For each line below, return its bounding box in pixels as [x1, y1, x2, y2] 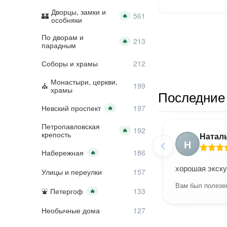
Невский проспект [42, 103, 101, 113]
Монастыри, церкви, [51, 77, 118, 87]
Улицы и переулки [42, 167, 102, 177]
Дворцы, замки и [51, 7, 106, 17]
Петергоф [50, 186, 83, 196]
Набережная [42, 147, 84, 158]
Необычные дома [42, 205, 100, 215]
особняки [51, 15, 82, 25]
